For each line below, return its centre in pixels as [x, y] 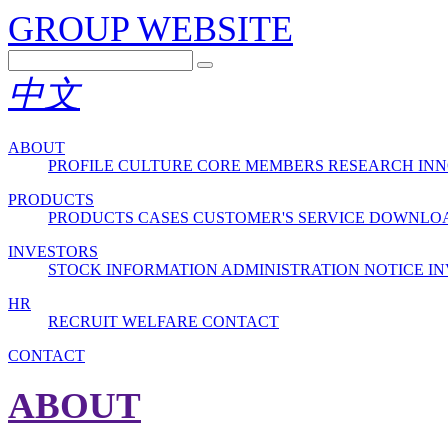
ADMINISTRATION [292, 269]
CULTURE [157, 165]
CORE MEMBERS [262, 165]
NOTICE [396, 269]
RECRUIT [85, 321]
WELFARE [162, 321]
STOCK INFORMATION [134, 269]
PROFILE [83, 165]
